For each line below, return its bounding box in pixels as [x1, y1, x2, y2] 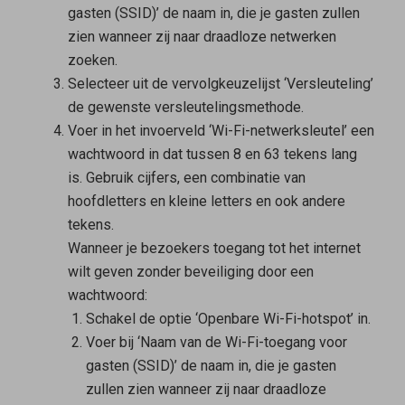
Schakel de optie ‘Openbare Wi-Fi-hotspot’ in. [85, 309, 371, 327]
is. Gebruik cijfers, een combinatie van [67, 168, 306, 186]
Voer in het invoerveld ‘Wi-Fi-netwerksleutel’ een [67, 121, 374, 139]
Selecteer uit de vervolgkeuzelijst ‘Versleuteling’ [67, 74, 373, 92]
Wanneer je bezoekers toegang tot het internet [67, 239, 361, 257]
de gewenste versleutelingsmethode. [67, 98, 304, 116]
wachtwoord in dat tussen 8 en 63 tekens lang [67, 145, 357, 163]
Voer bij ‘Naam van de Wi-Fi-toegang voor [85, 333, 347, 351]
